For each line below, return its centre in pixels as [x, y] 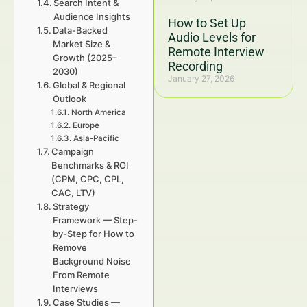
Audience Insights [92, 16]
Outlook [70, 99]
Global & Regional [89, 85]
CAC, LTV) [74, 193]
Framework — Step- [96, 220]
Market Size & [82, 44]
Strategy [71, 206]
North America [98, 112]
